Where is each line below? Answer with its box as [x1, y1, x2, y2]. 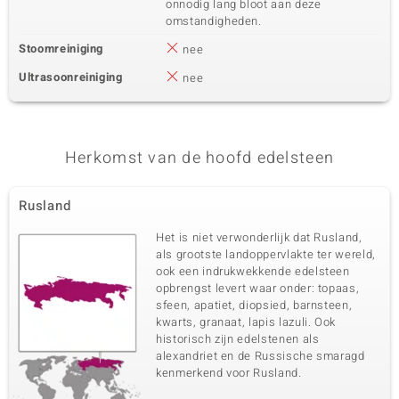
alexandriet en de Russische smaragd [156, 347, 365, 364]
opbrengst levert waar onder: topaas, [156, 280, 360, 297]
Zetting [19, 5, 51, 18]
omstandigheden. [166, 12, 262, 29]
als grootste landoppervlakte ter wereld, [156, 246, 376, 263]
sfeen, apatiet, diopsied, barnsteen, [156, 297, 353, 313]
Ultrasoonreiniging [19, 69, 123, 85]
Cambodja [204, 19, 269, 38]
